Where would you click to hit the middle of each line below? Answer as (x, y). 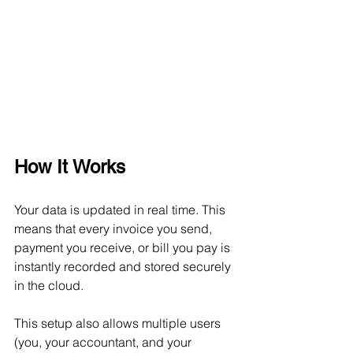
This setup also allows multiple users (119, 323)
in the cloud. (49, 286)
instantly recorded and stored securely (124, 267)
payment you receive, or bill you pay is (124, 248)
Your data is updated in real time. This (121, 210)
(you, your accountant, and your (104, 342)
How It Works (70, 167)
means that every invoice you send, (115, 229)
